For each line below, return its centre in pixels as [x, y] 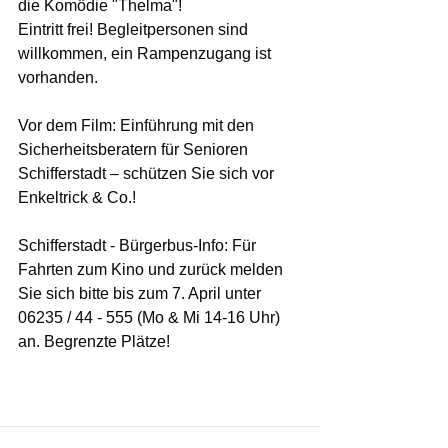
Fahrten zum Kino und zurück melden [152, 269]
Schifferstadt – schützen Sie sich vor [148, 173]
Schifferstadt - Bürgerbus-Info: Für [139, 245]
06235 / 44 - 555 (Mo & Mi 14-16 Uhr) [151, 317]
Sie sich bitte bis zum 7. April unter [141, 293]
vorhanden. [58, 77]
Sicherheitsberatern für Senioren [135, 149]
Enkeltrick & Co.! [77, 197]
